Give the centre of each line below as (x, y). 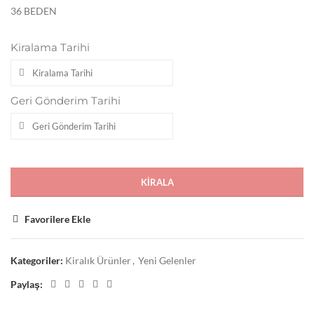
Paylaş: (27, 285)
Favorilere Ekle (58, 219)
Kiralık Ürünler (98, 261)
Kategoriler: (37, 261)
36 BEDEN (34, 11)
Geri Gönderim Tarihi (66, 101)
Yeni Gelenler (167, 261)
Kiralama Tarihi (50, 48)
